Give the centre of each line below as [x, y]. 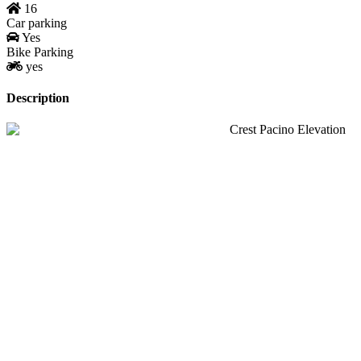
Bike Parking [40, 52]
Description [38, 98]
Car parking [37, 23]
